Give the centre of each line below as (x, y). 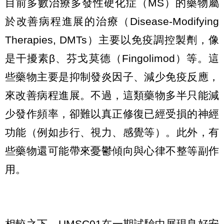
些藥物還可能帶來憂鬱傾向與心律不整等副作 (112, 150)
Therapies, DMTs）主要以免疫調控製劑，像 (112, 39)
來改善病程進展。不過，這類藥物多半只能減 (112, 95)
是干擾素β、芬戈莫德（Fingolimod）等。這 (112, 58)
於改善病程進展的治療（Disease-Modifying (112, 21)
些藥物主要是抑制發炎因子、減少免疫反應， (112, 76)
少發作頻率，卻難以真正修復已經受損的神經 (112, 113)
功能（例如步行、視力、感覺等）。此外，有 (112, 132)
